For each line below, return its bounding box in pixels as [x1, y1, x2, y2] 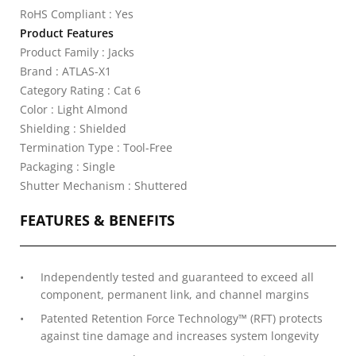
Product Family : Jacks [20, 44, 134, 60]
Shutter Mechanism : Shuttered [20, 178, 188, 193]
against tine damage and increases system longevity [41, 328, 319, 343]
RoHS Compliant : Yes [20, 6, 133, 21]
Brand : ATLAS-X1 [20, 64, 111, 79]
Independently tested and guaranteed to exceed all [41, 269, 314, 284]
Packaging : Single [20, 159, 115, 174]
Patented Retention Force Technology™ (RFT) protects [41, 311, 323, 326]
